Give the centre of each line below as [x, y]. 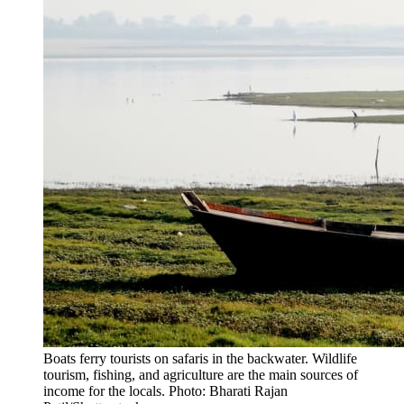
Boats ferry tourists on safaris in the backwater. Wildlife [200, 358]
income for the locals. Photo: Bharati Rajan [165, 390]
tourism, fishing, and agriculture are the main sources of [201, 374]
